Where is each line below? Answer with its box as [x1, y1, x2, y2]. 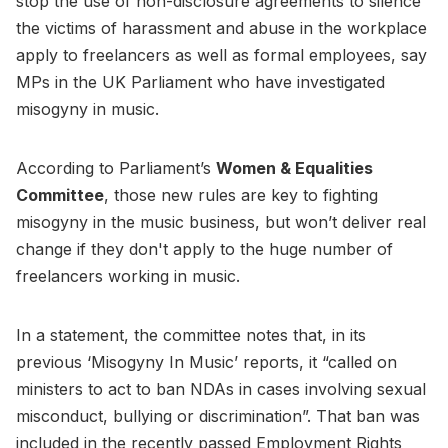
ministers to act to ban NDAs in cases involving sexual [16, 378, 426, 399]
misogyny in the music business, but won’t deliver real [16, 211, 426, 232]
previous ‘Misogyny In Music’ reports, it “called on [16, 351, 397, 372]
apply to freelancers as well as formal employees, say [16, 44, 427, 65]
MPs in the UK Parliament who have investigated [16, 71, 385, 92]
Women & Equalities [216, 157, 373, 178]
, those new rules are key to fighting [104, 184, 378, 205]
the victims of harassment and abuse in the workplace [16, 17, 427, 38]
